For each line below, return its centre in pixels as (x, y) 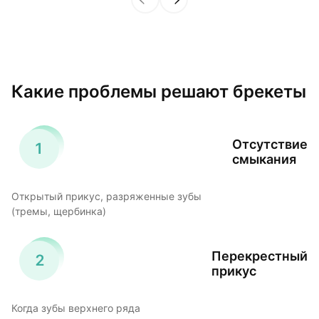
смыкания (264, 159)
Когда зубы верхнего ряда (76, 309)
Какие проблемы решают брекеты (159, 92)
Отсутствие (270, 144)
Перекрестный (260, 256)
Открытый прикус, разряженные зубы (106, 197)
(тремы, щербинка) (59, 212)
